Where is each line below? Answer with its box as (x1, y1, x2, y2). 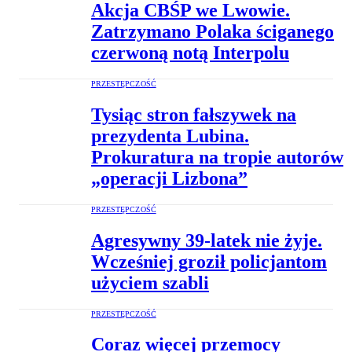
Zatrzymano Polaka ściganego (91, 21, 334, 42)
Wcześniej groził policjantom (91, 251, 327, 272)
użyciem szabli (91, 272, 209, 293)
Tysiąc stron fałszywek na (91, 104, 296, 125)
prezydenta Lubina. (91, 125, 249, 146)
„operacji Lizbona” (91, 167, 247, 189)
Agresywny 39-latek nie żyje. (91, 229, 322, 251)
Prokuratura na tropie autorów (91, 146, 343, 167)
